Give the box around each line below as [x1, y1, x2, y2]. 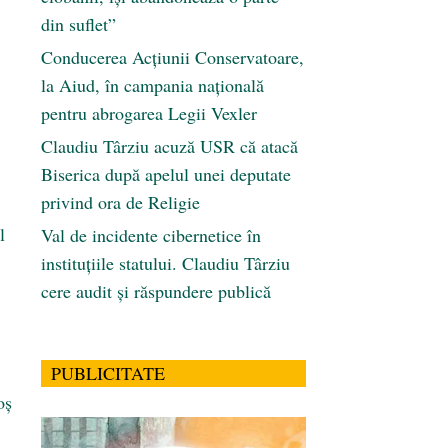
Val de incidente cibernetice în [41, 223, 261, 248]
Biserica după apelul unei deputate [41, 162, 291, 187]
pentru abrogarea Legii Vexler [41, 101, 257, 126]
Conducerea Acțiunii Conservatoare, [41, 45, 304, 70]
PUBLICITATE [51, 361, 165, 386]
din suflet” [41, 12, 116, 37]
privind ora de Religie [41, 190, 200, 215]
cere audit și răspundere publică [41, 279, 271, 304]
